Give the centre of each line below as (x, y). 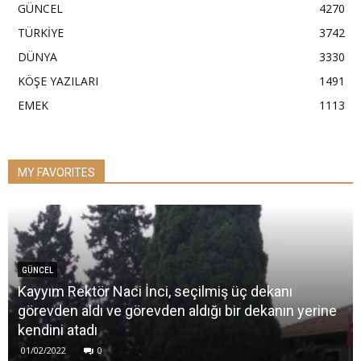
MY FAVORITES (56, 172)
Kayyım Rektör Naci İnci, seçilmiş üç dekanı (155, 291)
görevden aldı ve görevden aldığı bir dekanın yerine (177, 311)
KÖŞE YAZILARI (58, 81)
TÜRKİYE (41, 33)
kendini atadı (58, 330)
